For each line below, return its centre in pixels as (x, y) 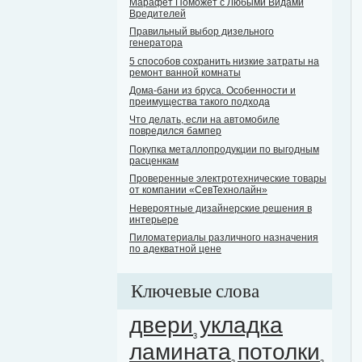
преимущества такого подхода (200, 101)
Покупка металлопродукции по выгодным (224, 149)
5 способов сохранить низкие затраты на (224, 61)
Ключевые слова (195, 292)
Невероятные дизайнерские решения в (221, 208)
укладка (241, 326)
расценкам (154, 160)
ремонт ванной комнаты (185, 72)
